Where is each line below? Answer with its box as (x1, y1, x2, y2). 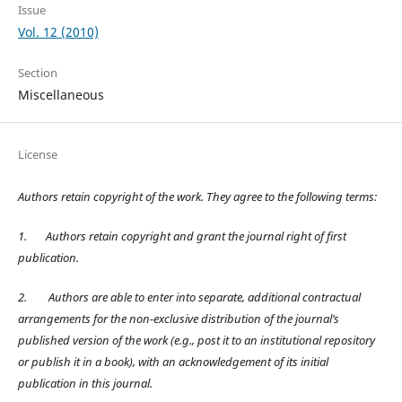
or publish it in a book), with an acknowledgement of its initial (17, 353, 328, 370)
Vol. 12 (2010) (17, 22, 99, 40)
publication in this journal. (17, 374, 155, 391)
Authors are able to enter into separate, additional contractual (45, 288, 361, 305)
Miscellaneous (17, 85, 104, 103)
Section (17, 64, 57, 81)
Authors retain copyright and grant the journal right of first (45, 227, 346, 244)
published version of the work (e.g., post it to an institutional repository (17, 331, 375, 348)
